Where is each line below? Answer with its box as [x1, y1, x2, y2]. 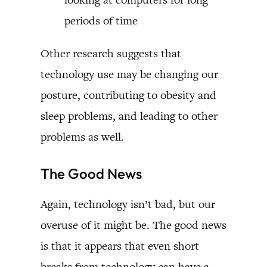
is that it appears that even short [41, 238, 199, 253]
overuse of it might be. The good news [41, 217, 226, 232]
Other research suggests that [41, 45, 181, 61]
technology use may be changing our [41, 66, 218, 82]
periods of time [64, 13, 138, 28]
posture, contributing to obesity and [41, 87, 216, 103]
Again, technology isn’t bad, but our [41, 196, 215, 212]
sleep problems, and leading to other [41, 108, 218, 123]
